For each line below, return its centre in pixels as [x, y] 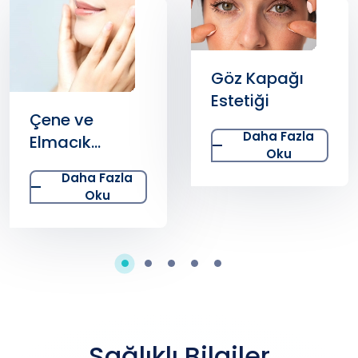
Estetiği [59, 100]
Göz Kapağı [76, 78]
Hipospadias [262, 131]
